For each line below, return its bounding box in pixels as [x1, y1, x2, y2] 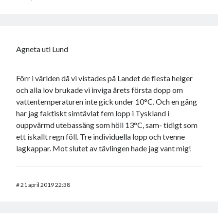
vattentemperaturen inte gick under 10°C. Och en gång [16, 96, 198, 106]
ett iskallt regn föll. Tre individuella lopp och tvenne [16, 131, 185, 141]
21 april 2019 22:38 [20, 181, 71, 188]
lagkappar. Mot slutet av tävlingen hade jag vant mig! [16, 143, 192, 153]
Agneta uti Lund [16, 44, 69, 54]
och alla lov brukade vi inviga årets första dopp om [16, 85, 183, 94]
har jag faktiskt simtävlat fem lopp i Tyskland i [16, 108, 170, 118]
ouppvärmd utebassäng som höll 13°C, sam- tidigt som [16, 120, 198, 129]
